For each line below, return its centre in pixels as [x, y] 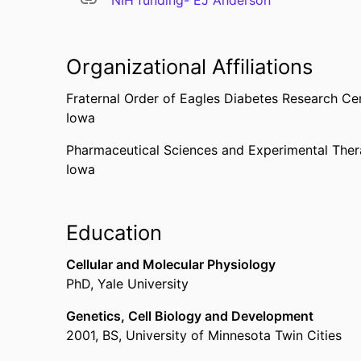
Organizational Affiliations [189, 66]
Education [114, 232]
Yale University [143, 284]
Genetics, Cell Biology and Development [190, 316]
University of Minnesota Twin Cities [234, 335]
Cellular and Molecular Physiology [171, 264]
